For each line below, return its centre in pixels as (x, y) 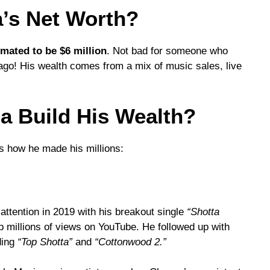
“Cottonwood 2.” (130, 242)
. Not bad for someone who (167, 51)
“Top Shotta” (45, 242)
